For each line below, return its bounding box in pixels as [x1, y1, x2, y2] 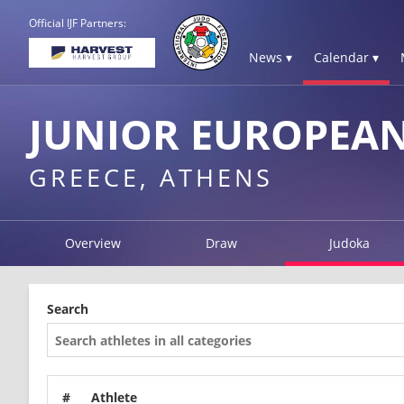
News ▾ [249, 49, 292, 66]
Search [47, 300, 88, 317]
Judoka [329, 234, 371, 252]
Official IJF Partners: [29, 15, 126, 31]
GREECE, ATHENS [29, 161, 273, 194]
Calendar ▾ [314, 49, 379, 66]
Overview [65, 234, 122, 252]
